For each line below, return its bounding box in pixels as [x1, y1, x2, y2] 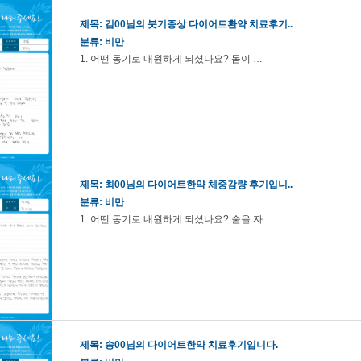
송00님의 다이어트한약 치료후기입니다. [105, 339, 280, 351]
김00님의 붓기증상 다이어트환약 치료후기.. [105, 19, 293, 30]
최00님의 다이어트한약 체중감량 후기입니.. [105, 179, 293, 190]
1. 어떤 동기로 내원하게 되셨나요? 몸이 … [80, 53, 263, 64]
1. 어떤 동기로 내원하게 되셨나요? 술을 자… [80, 214, 272, 225]
